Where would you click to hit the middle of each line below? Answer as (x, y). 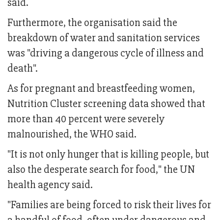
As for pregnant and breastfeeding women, (101, 89)
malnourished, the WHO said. (72, 135)
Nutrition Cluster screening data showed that (106, 104)
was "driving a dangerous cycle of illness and (106, 54)
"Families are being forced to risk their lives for (109, 205)
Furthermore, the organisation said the (92, 23)
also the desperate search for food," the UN (101, 170)
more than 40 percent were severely (86, 119)
